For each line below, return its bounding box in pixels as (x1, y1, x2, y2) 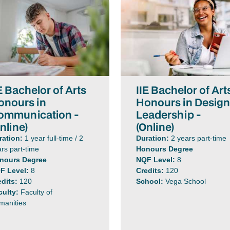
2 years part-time (171, 133, 227, 142)
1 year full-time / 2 (25, 133, 84, 142)
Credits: (136, 166, 166, 175)
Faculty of (21, 187, 53, 196)
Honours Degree (136, 144, 194, 153)
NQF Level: (136, 155, 178, 164)
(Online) (136, 119, 175, 134)
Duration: (136, 133, 171, 142)
